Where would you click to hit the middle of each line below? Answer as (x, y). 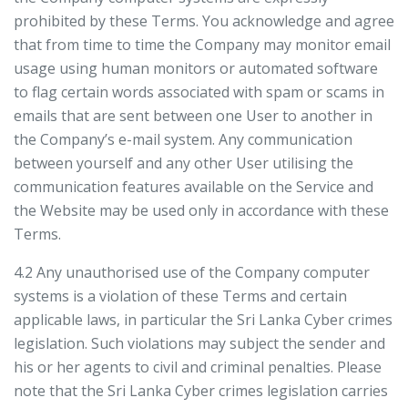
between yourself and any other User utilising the (184, 163)
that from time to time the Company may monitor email (202, 45)
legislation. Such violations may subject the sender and (199, 343)
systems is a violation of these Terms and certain (180, 296)
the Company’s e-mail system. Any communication (183, 139)
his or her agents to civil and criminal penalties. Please (198, 367)
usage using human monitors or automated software (196, 68)
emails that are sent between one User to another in (193, 116)
